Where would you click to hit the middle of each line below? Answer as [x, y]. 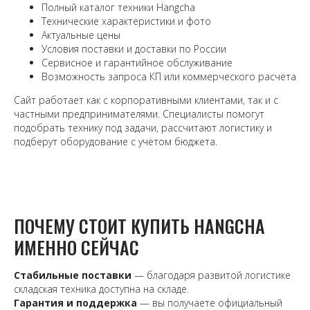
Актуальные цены [81, 35]
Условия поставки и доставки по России [134, 49]
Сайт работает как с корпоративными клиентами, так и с [146, 100]
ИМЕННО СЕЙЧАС [76, 248]
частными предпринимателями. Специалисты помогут [139, 114]
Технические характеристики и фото [126, 21]
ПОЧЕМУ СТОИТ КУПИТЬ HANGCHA [139, 226]
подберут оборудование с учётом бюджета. [116, 142]
